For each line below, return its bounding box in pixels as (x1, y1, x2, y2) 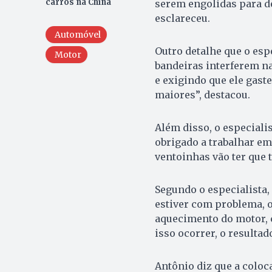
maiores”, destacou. (154, 88, 250, 101)
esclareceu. (154, 12, 210, 24)
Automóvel (54, 29, 101, 40)
